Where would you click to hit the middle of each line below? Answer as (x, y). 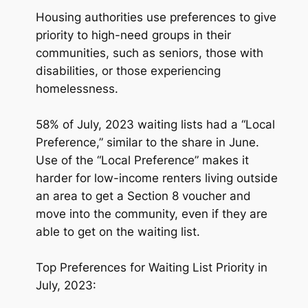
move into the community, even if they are (151, 213)
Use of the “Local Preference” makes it (142, 160)
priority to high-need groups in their (133, 35)
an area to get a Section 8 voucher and (143, 196)
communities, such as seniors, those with (149, 53)
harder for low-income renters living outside (156, 178)
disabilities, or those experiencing (128, 70)
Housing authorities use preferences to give (156, 17)
